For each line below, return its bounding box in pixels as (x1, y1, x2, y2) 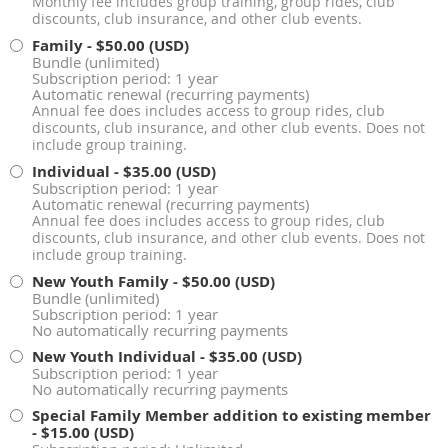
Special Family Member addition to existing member (32, 405, 431, 427)
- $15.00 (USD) (32, 422, 134, 444)
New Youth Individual (32, 346, 196, 368)
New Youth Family (32, 271, 169, 293)
